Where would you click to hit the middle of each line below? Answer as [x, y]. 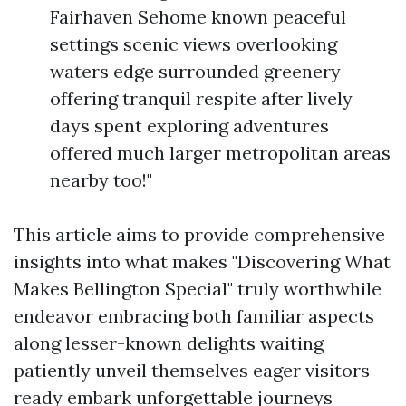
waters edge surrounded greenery [195, 71]
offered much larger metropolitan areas [220, 153]
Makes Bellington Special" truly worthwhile [198, 289]
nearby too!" [101, 180]
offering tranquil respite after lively [201, 98]
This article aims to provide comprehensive [199, 234]
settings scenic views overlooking [193, 44]
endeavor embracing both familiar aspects [194, 316]
